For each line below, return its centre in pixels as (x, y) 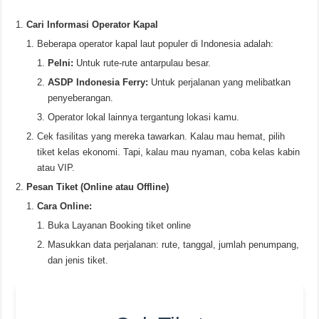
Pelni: (61, 63)
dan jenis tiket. (78, 260)
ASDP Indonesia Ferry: (98, 82)
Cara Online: (65, 206)
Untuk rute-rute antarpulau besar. (142, 63)
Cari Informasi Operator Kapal (93, 24)
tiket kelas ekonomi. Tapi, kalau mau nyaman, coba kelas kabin (169, 152)
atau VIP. (56, 167)
